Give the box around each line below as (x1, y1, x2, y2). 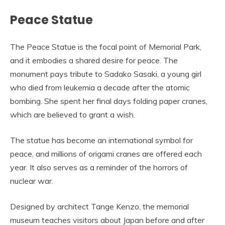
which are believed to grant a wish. (10, 109, 135, 120)
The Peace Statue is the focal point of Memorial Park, (10, 41, 201, 52)
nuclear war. (10, 175, 53, 186)
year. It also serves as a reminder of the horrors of (10, 162, 188, 172)
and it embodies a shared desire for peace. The (10, 55, 178, 65)
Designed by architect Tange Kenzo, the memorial (10, 201, 189, 211)
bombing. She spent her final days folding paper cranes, (10, 95, 207, 106)
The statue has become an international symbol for (10, 135, 193, 145)
